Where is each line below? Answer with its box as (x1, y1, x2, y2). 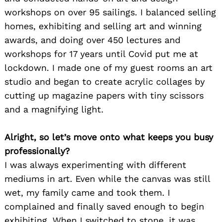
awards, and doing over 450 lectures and (4, 34, 180, 45)
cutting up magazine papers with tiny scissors (4, 90, 204, 101)
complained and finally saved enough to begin (4, 201, 204, 212)
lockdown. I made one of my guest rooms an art (4, 62, 213, 73)
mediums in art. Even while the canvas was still (4, 173, 210, 184)
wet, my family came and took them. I (4, 187, 170, 198)
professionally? (4, 145, 70, 156)
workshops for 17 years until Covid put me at (4, 48, 198, 59)
